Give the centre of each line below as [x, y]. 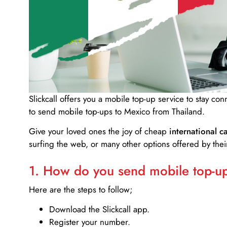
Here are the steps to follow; [81, 189]
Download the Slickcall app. [99, 210]
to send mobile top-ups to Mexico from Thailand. [117, 111]
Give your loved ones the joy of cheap [99, 131]
